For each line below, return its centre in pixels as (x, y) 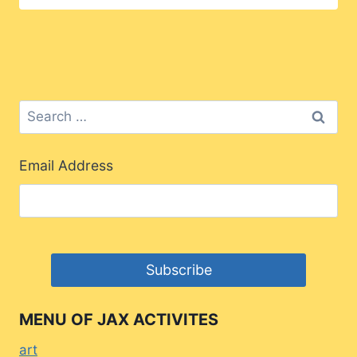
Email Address (66, 165)
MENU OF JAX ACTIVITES (119, 319)
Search (41, 110)
